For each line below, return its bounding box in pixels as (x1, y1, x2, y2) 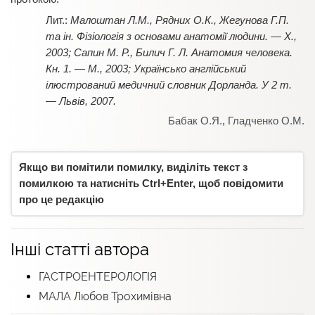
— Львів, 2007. (46, 95, 116, 107)
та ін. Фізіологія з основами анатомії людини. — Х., (46, 30, 297, 42)
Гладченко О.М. (228, 115, 304, 127)
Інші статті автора (11, 238, 149, 259)
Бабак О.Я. (168, 115, 222, 127)
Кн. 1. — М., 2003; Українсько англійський (46, 63, 246, 75)
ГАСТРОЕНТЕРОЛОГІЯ (39, 269, 157, 283)
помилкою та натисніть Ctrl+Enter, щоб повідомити (19, 177, 283, 189)
